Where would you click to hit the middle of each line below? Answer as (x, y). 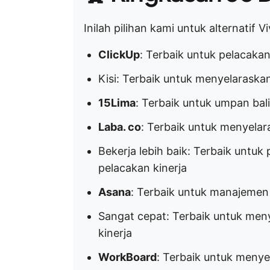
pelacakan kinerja (143, 168)
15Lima (117, 103)
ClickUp (119, 55)
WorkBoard (127, 257)
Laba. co (120, 127)
